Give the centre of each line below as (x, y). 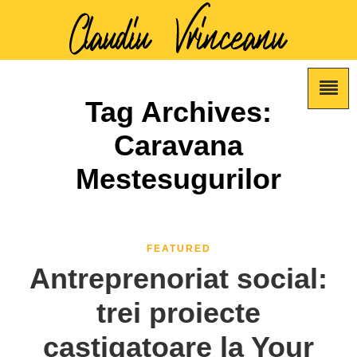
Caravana (178, 145)
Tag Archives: (178, 112)
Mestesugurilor (178, 179)
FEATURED (178, 249)
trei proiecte (178, 313)
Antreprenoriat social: (178, 279)
